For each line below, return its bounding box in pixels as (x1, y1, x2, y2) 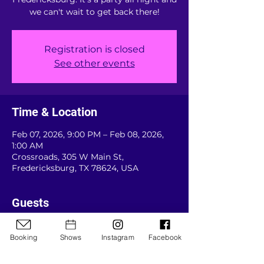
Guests (12, 196, 49, 210)
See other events (54, 58, 135, 69)
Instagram (101, 232, 134, 242)
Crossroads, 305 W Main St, (12, 151, 124, 162)
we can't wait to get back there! (29, 6, 160, 17)
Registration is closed (44, 44, 145, 55)
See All (59, 226, 87, 237)
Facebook (148, 232, 182, 242)
